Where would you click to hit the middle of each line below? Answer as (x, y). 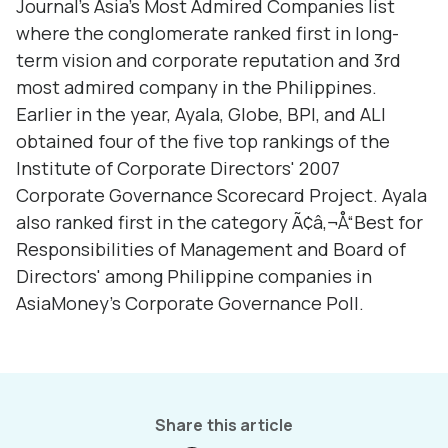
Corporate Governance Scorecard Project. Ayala (221, 195)
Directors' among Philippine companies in (194, 276)
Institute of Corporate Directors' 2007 (178, 168)
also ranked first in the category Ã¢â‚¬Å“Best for (219, 222)
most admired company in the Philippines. (196, 87)
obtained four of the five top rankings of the (203, 141)
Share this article (224, 425)
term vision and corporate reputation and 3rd (208, 60)
